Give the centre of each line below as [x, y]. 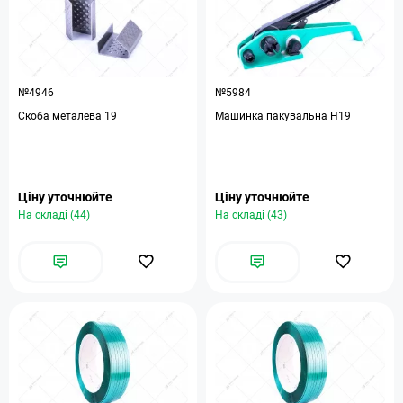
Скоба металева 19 [67, 116]
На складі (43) [251, 215]
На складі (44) [54, 215]
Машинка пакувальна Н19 [283, 116]
